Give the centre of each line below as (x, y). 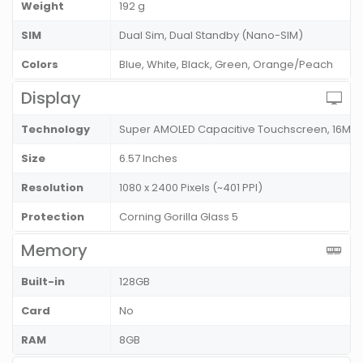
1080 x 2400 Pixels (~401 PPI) (193, 188)
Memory (54, 250)
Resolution (52, 188)
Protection (53, 217)
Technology (56, 129)
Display (51, 98)
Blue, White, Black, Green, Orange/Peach (228, 64)
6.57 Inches (151, 158)
